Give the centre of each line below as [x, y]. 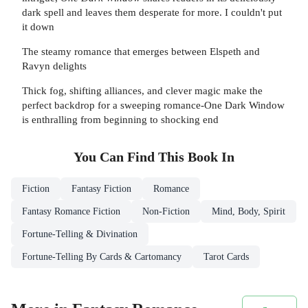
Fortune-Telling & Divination [80, 234]
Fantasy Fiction [101, 189]
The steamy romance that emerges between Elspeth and [141, 51]
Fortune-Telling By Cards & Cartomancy [102, 257]
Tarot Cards [226, 257]
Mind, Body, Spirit [249, 212]
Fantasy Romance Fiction [71, 212]
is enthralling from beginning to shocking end [120, 120]
